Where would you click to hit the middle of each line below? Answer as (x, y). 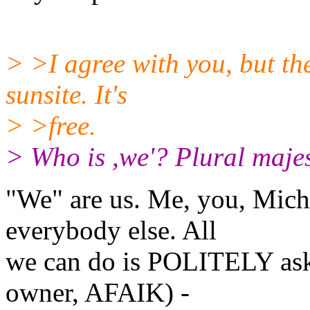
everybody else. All (111, 230)
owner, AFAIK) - (98, 292)
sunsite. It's (66, 94)
